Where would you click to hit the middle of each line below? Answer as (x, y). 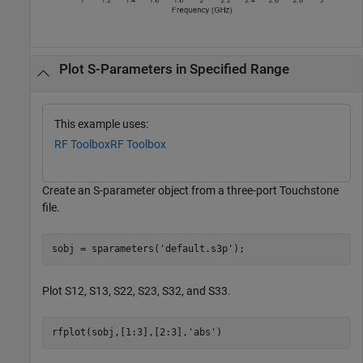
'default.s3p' (196, 249)
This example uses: (101, 124)
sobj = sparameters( (105, 249)
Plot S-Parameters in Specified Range (174, 69)
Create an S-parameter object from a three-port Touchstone (190, 190)
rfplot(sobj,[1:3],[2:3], (120, 332)
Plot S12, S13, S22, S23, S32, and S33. (137, 290)
